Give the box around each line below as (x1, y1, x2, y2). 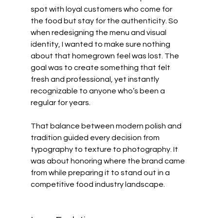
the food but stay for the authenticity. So (30, 17, 180, 25)
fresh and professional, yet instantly (30, 75, 161, 83)
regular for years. (30, 99, 91, 107)
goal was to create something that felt (30, 64, 172, 72)
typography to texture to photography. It (30, 145, 180, 153)
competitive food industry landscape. (30, 181, 165, 188)
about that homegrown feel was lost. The (30, 52, 181, 60)
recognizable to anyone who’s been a (30, 87, 166, 95)
